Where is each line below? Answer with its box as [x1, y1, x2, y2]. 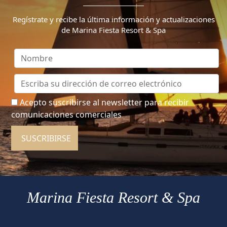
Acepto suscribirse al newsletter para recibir [20, 97, 190, 108]
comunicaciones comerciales [11, 109, 122, 121]
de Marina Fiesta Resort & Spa [61, 25, 166, 35]
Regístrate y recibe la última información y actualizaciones [12, 14, 215, 25]
